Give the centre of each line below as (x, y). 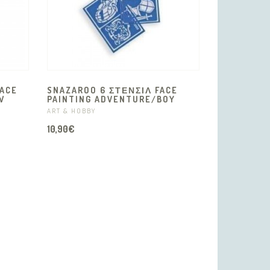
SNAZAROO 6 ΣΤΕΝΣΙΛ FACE (113, 90)
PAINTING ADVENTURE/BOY (111, 99)
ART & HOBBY (72, 111)
